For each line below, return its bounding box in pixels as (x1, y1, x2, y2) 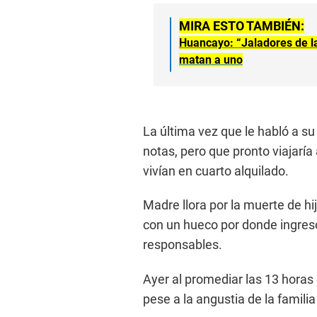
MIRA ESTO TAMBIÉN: (179, 18, 304, 33)
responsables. (143, 236, 222, 252)
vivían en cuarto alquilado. (143, 163, 289, 178)
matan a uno (179, 52, 243, 67)
